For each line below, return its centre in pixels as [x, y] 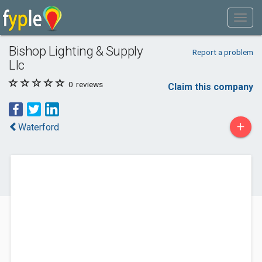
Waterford [39, 127]
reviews [89, 84]
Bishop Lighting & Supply [76, 51]
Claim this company [211, 87]
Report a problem [223, 52]
